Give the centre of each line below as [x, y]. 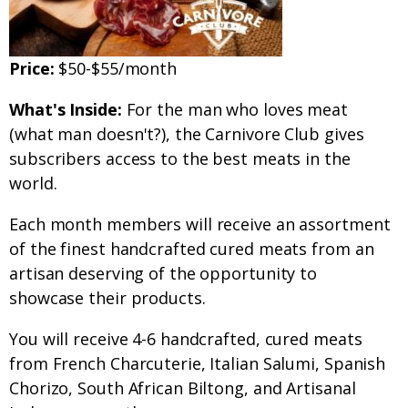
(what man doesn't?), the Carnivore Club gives [187, 134]
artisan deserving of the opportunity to [163, 274]
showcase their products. [107, 298]
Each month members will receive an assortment [200, 224]
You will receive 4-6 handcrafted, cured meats [186, 339]
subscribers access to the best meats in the [180, 159]
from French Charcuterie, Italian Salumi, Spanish [198, 364]
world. [33, 184]
